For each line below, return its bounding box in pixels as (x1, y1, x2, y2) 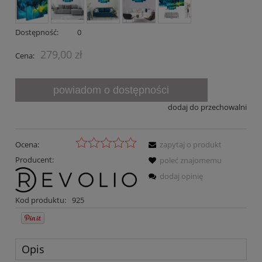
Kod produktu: (15, 195, 66, 206)
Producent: (15, 154, 54, 165)
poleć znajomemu (160, 154, 222, 166)
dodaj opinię (160, 170, 203, 181)
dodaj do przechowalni (168, 102, 247, 113)
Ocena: (15, 139, 39, 150)
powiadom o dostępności (53, 84, 170, 96)
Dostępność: (15, 27, 58, 38)
